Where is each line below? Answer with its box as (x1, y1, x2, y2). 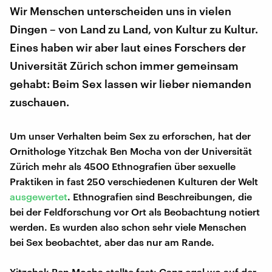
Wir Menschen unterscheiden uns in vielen (10, 4, 231, 18)
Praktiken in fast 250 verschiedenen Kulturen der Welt (10, 175, 258, 187)
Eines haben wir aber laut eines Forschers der (10, 40, 246, 54)
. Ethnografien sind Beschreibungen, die (67, 190, 252, 202)
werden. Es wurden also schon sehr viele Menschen (10, 220, 246, 233)
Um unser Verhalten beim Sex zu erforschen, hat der (10, 129, 251, 141)
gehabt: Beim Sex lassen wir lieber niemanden (10, 76, 251, 90)
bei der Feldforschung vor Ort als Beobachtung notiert (10, 205, 260, 217)
